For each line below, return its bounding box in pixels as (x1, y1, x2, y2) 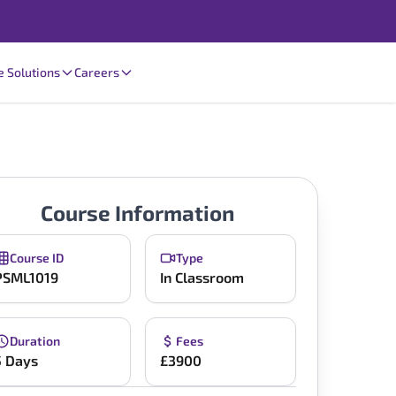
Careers (73, 64, 119, 80)
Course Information (41, 200, 235, 225)
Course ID (10, 250, 65, 265)
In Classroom (159, 269, 244, 286)
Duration (10, 333, 61, 348)
